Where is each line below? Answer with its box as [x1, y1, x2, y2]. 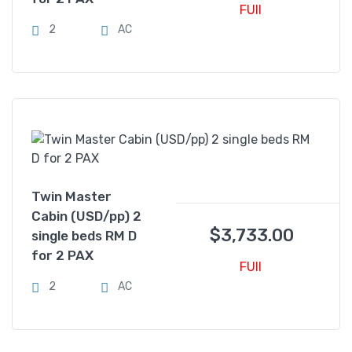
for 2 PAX [31, 247, 93, 263]
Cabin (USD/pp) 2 [31, 208, 141, 224]
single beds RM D [31, 228, 137, 244]
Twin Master [31, 189, 112, 204]
